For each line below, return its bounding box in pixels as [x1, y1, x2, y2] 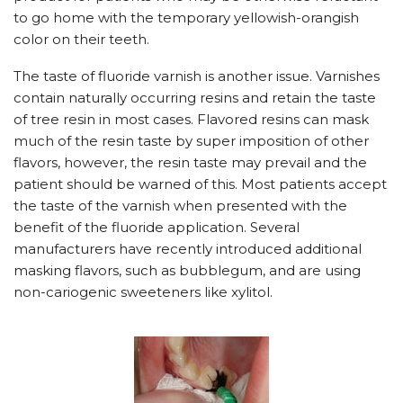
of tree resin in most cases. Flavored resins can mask [13, 111, 369, 128]
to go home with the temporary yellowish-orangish [13, 9, 359, 26]
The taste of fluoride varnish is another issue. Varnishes [13, 67, 380, 85]
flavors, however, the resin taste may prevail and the [13, 154, 367, 171]
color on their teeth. [13, 31, 149, 48]
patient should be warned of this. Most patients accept [13, 175, 387, 193]
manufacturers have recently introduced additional [13, 240, 362, 257]
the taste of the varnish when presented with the [13, 197, 347, 214]
